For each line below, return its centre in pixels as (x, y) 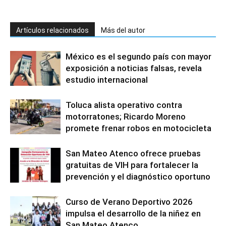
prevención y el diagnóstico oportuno (138, 176)
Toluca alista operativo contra (124, 105)
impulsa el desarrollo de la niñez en (133, 213)
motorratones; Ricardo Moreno (126, 116)
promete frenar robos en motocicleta (138, 128)
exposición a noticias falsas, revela (134, 68)
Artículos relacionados (52, 30)
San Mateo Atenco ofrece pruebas (133, 153)
